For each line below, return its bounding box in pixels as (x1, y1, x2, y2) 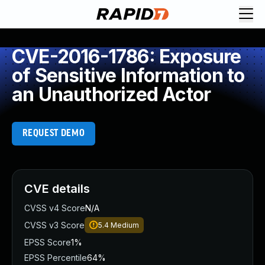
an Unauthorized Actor (12, 83, 211, 106)
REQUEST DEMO (22, 128, 85, 138)
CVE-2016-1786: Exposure (12, 45, 241, 68)
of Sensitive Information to (12, 64, 245, 87)
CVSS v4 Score (24, 203, 85, 213)
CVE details (24, 182, 90, 196)
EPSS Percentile (24, 253, 87, 263)
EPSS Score (24, 237, 71, 247)
